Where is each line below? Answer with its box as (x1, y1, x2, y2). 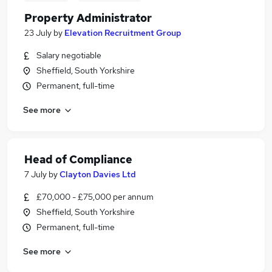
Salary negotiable (36, 50, 101, 61)
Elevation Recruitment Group (64, 27, 182, 38)
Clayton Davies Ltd (59, 169, 136, 180)
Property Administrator (24, 11, 152, 25)
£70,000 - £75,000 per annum (36, 191, 154, 202)
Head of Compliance (24, 152, 132, 166)
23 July (24, 27, 52, 38)
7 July (24, 169, 47, 180)
